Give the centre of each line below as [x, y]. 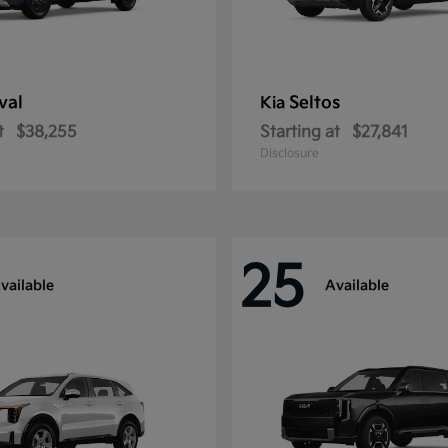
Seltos [314, 103]
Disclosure [289, 153]
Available [357, 285]
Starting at [300, 132]
